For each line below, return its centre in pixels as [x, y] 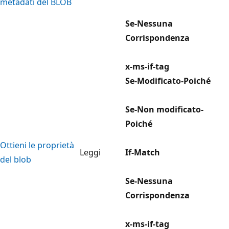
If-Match [143, 152]
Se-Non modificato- [164, 109]
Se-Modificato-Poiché [168, 81]
